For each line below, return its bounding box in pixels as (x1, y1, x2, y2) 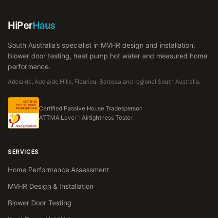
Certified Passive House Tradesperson (39, 105, 143, 112)
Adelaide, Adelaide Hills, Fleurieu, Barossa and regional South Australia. (8, 78, 200, 85)
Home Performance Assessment (8, 165, 109, 174)
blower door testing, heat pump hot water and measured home (8, 52, 207, 60)
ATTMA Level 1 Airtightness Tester (39, 114, 132, 121)
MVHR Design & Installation (8, 182, 93, 190)
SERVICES (8, 148, 39, 155)
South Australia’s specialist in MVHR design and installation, (8, 41, 195, 49)
